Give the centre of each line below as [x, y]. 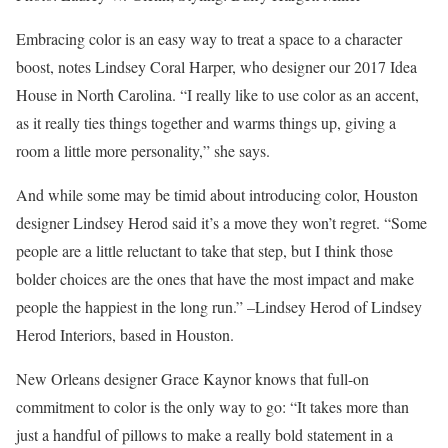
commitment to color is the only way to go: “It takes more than [212, 407]
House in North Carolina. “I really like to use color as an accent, [217, 95]
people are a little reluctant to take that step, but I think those [204, 251]
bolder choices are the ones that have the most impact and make [215, 279]
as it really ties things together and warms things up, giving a [206, 123]
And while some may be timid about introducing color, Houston [217, 195]
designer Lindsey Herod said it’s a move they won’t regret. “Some [221, 223]
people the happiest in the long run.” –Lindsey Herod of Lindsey [219, 307]
